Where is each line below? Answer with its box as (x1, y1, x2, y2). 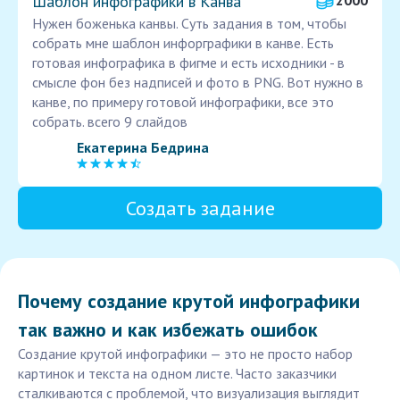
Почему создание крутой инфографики (18, 288, 360, 314)
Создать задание (125, 196, 275, 221)
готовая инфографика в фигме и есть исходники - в (32, 54, 345, 72)
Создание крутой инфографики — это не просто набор (18, 345, 353, 363)
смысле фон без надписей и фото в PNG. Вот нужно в (32, 73, 363, 92)
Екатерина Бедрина (77, 137, 209, 156)
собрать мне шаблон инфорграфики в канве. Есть (32, 34, 334, 53)
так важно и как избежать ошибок (18, 317, 318, 343)
